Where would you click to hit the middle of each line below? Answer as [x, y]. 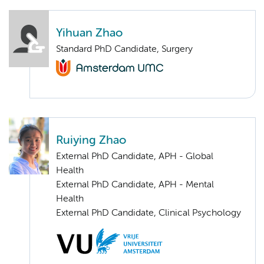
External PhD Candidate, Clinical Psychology [148, 214]
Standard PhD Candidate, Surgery [124, 49]
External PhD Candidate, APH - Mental [135, 185]
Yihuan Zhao [89, 33]
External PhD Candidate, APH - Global [135, 157]
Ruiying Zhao [91, 141]
